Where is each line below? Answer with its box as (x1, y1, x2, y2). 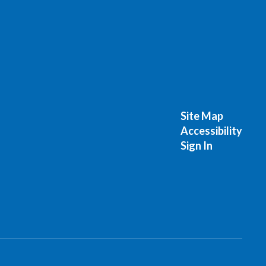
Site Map (180, 109, 223, 122)
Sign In (180, 139, 213, 152)
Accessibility (180, 124, 242, 137)
